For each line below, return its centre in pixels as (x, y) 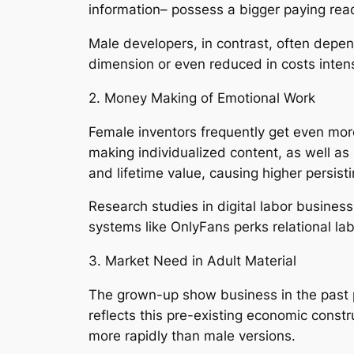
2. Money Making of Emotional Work (202, 98)
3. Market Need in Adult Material (192, 261)
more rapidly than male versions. (192, 335)
